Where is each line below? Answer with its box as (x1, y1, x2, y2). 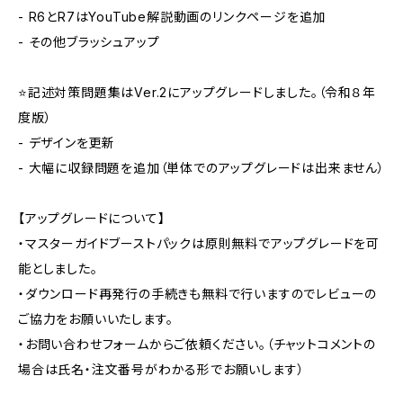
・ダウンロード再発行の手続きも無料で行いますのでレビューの (18, 286, 378, 301)
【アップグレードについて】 (18, 210, 166, 226)
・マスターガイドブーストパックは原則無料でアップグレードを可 (18, 236, 380, 251)
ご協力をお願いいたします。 (18, 311, 174, 327)
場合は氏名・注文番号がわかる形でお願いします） (18, 362, 305, 377)
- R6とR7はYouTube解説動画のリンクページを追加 (18, 9, 327, 24)
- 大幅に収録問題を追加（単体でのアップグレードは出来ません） (18, 160, 385, 175)
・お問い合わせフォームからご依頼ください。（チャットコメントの (18, 336, 376, 352)
